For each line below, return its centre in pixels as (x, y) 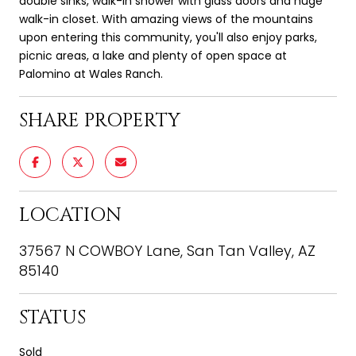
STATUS (52, 317)
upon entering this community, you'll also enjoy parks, (168, 37)
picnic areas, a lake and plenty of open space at (153, 55)
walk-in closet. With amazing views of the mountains (166, 19)
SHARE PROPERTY (100, 120)
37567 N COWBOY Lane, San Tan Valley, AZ (167, 250)
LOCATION (70, 215)
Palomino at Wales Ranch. (91, 74)
